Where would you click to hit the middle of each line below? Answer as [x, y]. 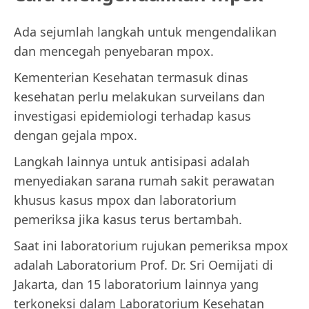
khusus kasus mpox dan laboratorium [125, 200]
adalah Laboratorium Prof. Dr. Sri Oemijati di [143, 265]
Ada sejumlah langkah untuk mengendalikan [145, 31]
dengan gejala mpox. [76, 135]
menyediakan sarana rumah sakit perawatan [144, 180]
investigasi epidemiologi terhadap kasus [132, 116]
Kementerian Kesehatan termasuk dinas [131, 77]
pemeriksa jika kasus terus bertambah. [128, 219]
